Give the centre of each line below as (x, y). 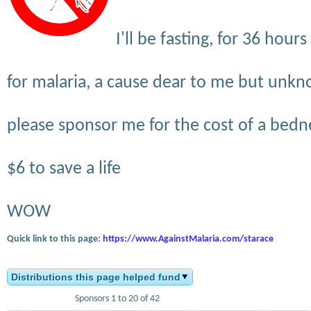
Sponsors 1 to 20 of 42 (117, 299)
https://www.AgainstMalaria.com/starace (188, 239)
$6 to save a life (64, 169)
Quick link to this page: (55, 239)
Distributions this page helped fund (96, 277)
